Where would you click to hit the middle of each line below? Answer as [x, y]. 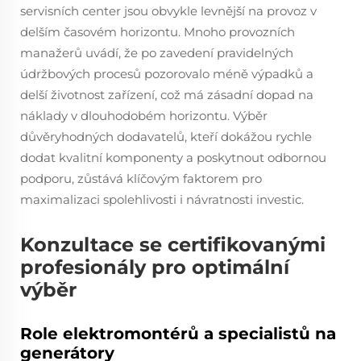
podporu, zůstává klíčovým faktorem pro [141, 178]
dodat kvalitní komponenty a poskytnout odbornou [173, 158]
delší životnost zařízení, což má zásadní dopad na [167, 95]
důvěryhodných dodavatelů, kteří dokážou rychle [166, 137]
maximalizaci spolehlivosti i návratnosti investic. [162, 199]
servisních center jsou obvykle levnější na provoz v [168, 11]
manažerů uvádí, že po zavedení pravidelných [157, 53]
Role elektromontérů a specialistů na [178, 334]
